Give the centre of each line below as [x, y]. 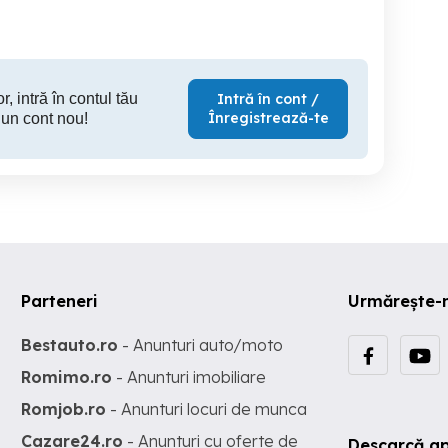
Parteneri [60, 301]
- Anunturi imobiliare [189, 377]
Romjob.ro [64, 409]
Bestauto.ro [70, 345]
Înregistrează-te [268, 118]
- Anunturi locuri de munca [207, 409]
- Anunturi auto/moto [201, 345]
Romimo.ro [67, 377]
